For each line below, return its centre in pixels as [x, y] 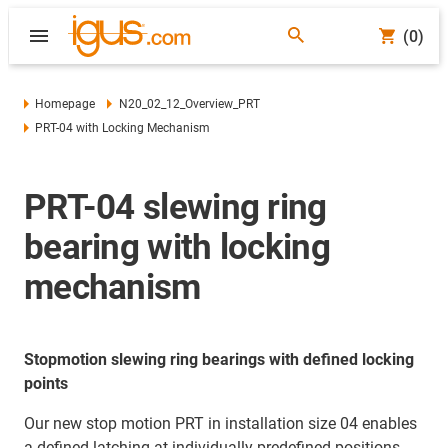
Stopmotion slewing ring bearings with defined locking [219, 359]
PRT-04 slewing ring [175, 207]
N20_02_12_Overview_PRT [189, 104]
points [46, 383]
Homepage [65, 104]
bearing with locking [177, 247]
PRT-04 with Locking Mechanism [123, 128]
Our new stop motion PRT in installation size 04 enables [220, 423]
